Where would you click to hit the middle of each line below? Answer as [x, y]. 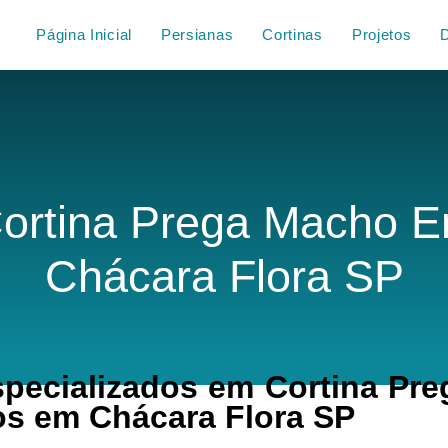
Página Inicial [84, 34]
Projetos [381, 34]
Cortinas [292, 34]
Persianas [197, 34]
